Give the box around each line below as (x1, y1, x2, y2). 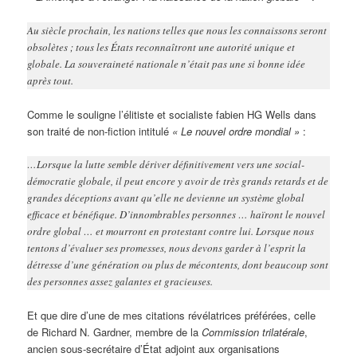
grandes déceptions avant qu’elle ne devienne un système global (27, 190, 305, 205)
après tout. (27, 73, 74, 88)
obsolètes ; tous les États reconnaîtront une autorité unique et (27, 39, 296, 54)
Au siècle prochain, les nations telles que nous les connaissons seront (27, 22, 328, 37)
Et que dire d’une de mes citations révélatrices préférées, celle (27, 307, 316, 323)
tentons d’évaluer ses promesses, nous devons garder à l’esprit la (27, 240, 307, 255)
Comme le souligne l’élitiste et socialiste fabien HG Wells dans (27, 106, 317, 122)
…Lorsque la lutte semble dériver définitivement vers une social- (27, 156, 305, 171)
